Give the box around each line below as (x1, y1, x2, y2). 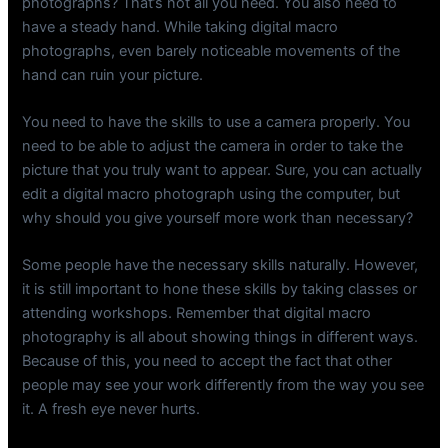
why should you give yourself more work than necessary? (22, 209, 414, 228)
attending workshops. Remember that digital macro (22, 304, 372, 323)
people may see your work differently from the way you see (22, 376, 425, 395)
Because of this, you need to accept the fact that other (22, 352, 393, 371)
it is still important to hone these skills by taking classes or (22, 280, 418, 299)
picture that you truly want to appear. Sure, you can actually (22, 161, 423, 180)
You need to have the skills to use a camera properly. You (22, 113, 411, 132)
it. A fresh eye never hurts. (22, 400, 201, 419)
